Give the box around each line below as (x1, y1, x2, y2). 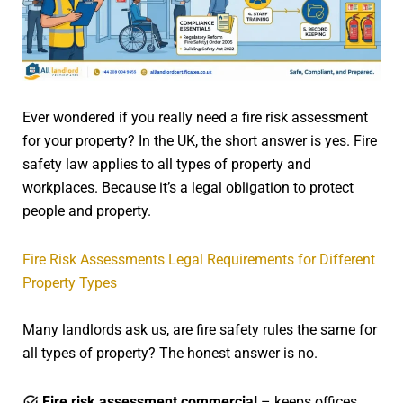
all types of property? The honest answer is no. (22, 344, 318, 362)
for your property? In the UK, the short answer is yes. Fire (22, 131, 377, 149)
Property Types (22, 273, 117, 291)
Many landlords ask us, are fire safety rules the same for (22, 320, 377, 338)
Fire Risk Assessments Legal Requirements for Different (22, 250, 375, 268)
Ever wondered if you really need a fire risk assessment (22, 108, 368, 126)
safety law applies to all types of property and (22, 155, 311, 173)
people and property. (22, 201, 151, 219)
